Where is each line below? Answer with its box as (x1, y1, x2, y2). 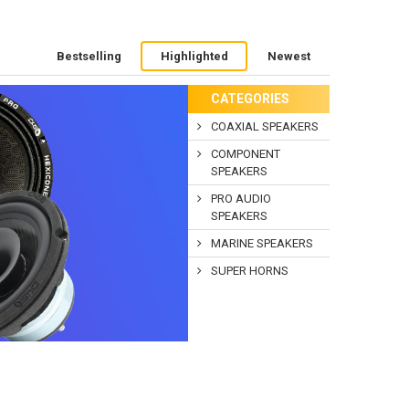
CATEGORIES (210, 91, 289, 107)
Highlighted (160, 48, 228, 63)
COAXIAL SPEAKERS (210, 120, 319, 134)
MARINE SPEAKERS (210, 236, 313, 251)
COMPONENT (210, 147, 280, 162)
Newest (267, 48, 310, 63)
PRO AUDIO (210, 192, 271, 206)
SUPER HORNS (210, 264, 288, 278)
